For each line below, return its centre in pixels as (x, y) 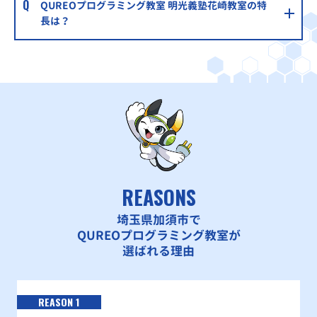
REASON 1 (59, 302)
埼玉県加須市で (158, 220)
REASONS (158, 197)
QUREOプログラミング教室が (158, 236)
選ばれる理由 (158, 251)
